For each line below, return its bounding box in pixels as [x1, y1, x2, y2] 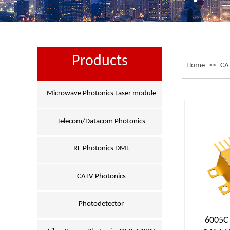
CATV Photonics [76, 172, 126, 181]
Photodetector [79, 200, 124, 208]
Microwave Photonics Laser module [46, 90, 156, 98]
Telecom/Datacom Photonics [57, 117, 145, 125]
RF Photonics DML [73, 145, 129, 153]
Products [71, 53, 128, 69]
